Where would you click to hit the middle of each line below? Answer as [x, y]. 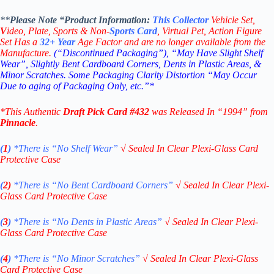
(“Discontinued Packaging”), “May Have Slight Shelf [158, 53]
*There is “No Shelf [53, 148]
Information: [125, 20]
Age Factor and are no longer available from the [170, 42]
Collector [191, 20]
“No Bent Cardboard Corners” [113, 185]
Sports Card [133, 31]
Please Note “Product [54, 20]
